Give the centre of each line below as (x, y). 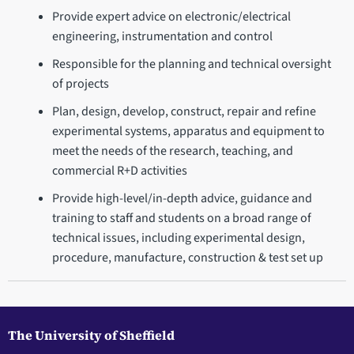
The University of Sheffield (91, 335)
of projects (80, 83)
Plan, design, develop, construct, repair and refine (184, 111)
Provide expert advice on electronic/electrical (171, 16)
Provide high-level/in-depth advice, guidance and (182, 198)
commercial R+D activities (119, 170)
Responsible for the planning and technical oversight (191, 64)
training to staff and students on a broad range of (181, 218)
